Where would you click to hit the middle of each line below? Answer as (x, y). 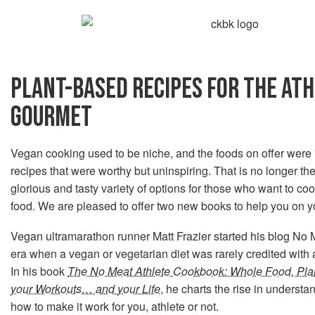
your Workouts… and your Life (85, 289)
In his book (39, 271)
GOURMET (51, 117)
